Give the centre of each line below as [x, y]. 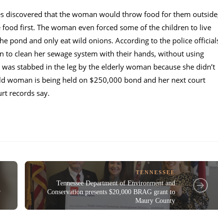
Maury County [155, 200]
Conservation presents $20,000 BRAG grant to [111, 192]
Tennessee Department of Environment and [116, 183]
